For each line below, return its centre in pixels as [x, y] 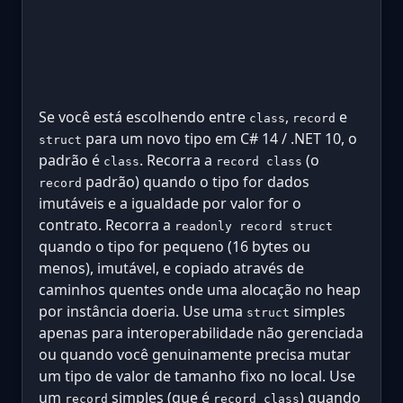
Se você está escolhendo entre [144, 117]
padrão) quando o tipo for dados [196, 182]
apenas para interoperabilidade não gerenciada [201, 333]
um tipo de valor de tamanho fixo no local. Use [197, 376]
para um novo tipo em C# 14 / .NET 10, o [219, 139]
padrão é [71, 160]
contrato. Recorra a [107, 225]
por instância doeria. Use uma [143, 311]
